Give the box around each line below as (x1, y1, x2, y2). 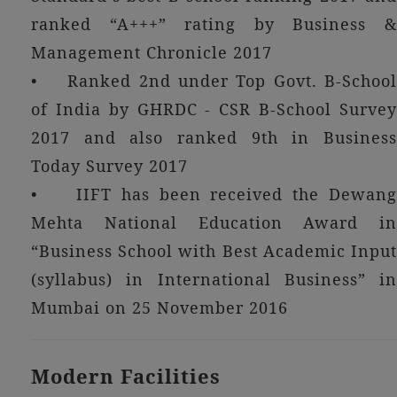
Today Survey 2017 (31, 155, 188, 176)
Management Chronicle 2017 (31, 42, 272, 63)
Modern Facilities (31, 362, 221, 389)
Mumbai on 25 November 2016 (31, 297, 288, 318)
